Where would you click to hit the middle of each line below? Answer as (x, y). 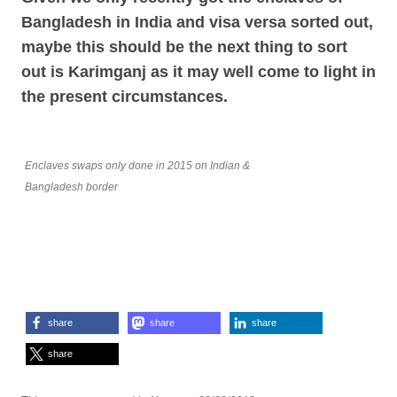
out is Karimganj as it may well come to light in (198, 72)
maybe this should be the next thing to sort (184, 47)
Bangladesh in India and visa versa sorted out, (197, 22)
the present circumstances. (129, 97)
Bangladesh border (71, 187)
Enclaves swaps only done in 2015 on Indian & (137, 166)
